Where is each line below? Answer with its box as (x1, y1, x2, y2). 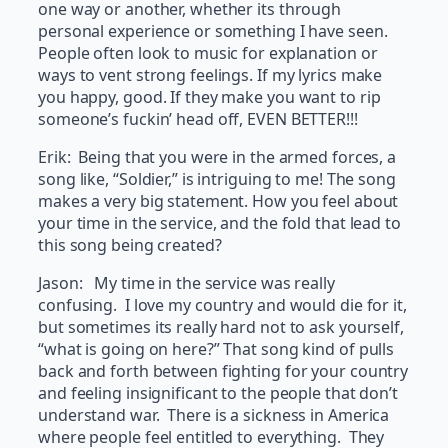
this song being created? (38, 234, 222, 257)
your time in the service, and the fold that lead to (38, 212, 401, 235)
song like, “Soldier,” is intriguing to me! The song (38, 168, 396, 191)
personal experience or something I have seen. (38, 20, 392, 43)
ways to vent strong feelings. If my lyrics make (38, 64, 383, 87)
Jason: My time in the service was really (38, 272, 335, 295)
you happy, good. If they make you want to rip (38, 86, 381, 109)
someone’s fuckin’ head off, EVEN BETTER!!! (38, 108, 358, 131)
